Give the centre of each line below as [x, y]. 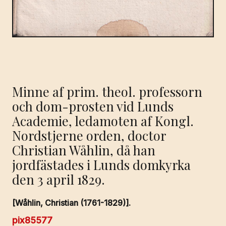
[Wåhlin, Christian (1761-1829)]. [71, 203]
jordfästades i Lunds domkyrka [101, 164]
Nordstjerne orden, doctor [89, 135]
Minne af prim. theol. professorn [107, 91]
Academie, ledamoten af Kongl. [103, 120]
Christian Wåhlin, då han [84, 150]
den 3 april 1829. [59, 179]
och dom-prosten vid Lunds [93, 106]
